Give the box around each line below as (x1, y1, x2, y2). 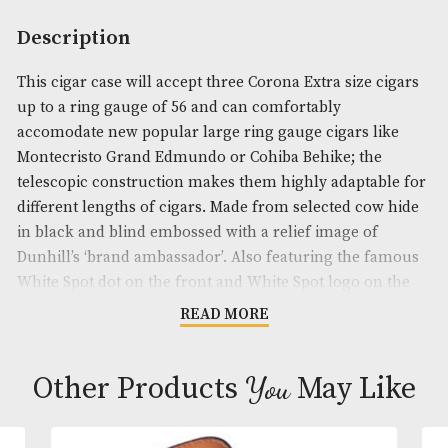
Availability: (19, 10, 125, 33)
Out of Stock (129, 10, 233, 33)
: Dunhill (76, 101, 150, 124)
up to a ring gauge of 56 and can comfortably (19, 273, 402, 296)
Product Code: (19, 39, 149, 63)
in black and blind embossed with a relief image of (19, 420, 445, 443)
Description (19, 187, 153, 218)
